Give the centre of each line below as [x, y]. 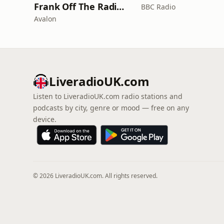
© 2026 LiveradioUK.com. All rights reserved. [95, 176]
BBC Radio [158, 7]
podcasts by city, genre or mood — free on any [111, 108]
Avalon [45, 19]
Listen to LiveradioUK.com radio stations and [108, 96]
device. [45, 119]
